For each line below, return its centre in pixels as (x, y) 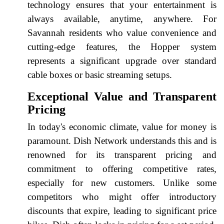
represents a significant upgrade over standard (122, 60)
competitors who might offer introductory (122, 196)
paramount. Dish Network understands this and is (122, 140)
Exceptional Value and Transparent (122, 96)
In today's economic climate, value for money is (122, 126)
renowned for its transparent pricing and (122, 154)
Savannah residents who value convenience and (122, 32)
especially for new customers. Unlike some (122, 182)
